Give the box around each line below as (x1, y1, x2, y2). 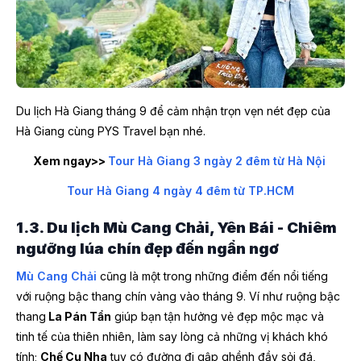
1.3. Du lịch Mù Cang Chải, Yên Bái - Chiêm (16, 218, 337, 237)
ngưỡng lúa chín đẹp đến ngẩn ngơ (16, 239, 279, 258)
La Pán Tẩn (46, 309, 111, 324)
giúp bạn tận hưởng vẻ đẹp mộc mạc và (111, 309, 324, 324)
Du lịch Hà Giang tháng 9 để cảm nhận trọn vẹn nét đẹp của (16, 103, 330, 118)
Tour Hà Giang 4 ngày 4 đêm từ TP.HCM (67, 183, 294, 197)
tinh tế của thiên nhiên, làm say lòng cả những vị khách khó (16, 330, 328, 344)
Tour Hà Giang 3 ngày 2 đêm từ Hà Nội (107, 153, 326, 168)
